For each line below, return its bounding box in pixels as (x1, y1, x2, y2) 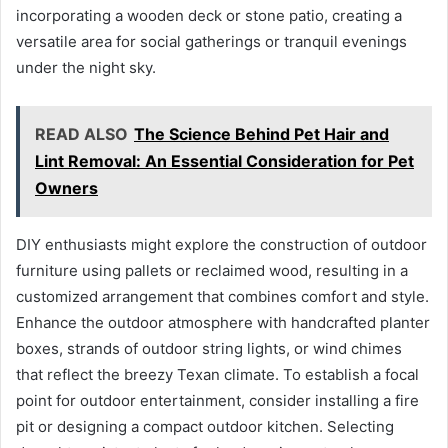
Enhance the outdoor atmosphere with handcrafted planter (16, 313, 430, 333)
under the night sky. (16, 58, 156, 78)
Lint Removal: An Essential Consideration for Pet (35, 151, 414, 172)
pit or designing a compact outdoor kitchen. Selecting (16, 417, 394, 437)
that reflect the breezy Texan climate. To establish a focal (16, 365, 419, 385)
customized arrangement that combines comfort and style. (16, 287, 429, 307)
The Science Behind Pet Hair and (134, 124, 389, 145)
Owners (35, 178, 98, 199)
